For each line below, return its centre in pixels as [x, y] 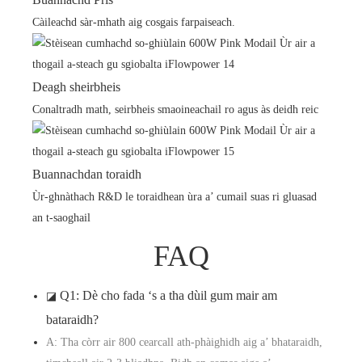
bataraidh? [72, 320]
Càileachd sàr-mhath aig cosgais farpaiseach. [134, 23]
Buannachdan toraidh [87, 175]
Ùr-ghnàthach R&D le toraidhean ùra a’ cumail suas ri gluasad [175, 197]
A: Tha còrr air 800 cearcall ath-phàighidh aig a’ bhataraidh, [184, 343]
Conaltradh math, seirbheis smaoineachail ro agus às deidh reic [175, 110]
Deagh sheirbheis [76, 87]
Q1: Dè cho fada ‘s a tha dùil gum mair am [168, 296]
